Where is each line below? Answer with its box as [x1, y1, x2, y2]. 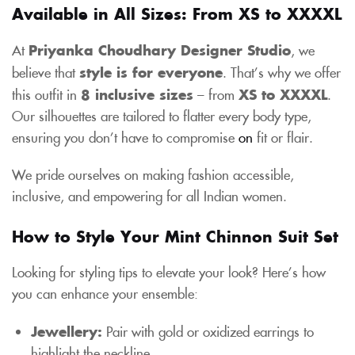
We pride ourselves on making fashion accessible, [12, 164, 294, 184]
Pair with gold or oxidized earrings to [102, 321, 314, 341]
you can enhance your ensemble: [12, 283, 198, 303]
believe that [12, 62, 79, 82]
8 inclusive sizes [81, 84, 193, 103]
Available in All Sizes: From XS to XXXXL [12, 2, 342, 24]
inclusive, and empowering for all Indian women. [12, 185, 287, 205]
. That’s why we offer [223, 62, 341, 82]
